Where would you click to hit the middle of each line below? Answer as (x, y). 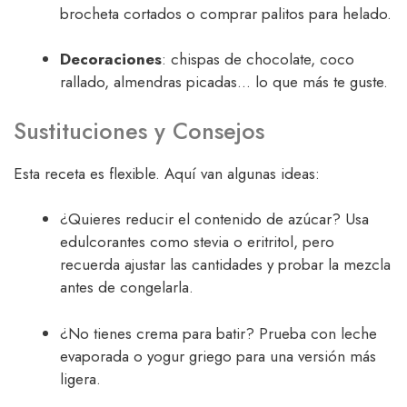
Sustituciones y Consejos (139, 130)
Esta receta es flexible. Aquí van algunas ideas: (167, 173)
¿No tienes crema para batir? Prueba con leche (218, 333)
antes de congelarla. (127, 288)
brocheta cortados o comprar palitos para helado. (226, 13)
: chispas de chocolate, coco (258, 60)
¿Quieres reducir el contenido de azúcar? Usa (214, 219)
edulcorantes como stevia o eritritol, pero (197, 242)
